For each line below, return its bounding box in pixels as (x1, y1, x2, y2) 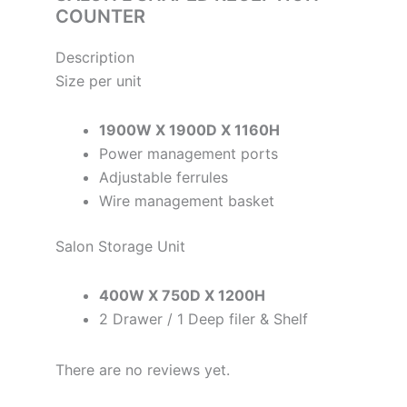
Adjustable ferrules (99, 167, 229, 186)
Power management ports (99, 144, 279, 163)
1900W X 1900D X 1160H (99, 120, 281, 139)
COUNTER (55, 5, 146, 27)
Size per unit (55, 71, 143, 90)
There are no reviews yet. (55, 360, 231, 379)
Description (55, 47, 135, 66)
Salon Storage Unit (55, 236, 186, 255)
